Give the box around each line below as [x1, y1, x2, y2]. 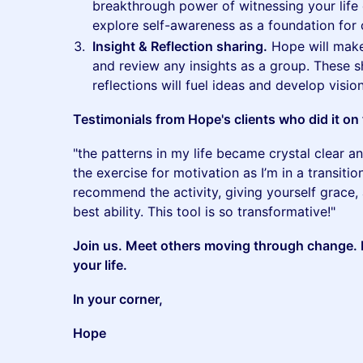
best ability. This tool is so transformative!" [73, 203, 335, 220]
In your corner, [73, 291, 163, 307]
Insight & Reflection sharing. [92, 38, 267, 54]
